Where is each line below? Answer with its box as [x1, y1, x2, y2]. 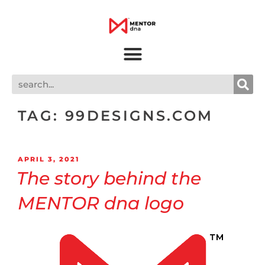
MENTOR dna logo [18, 192, 184, 214]
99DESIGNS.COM [64, 107, 214, 125]
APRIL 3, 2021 [18, 155, 79, 164]
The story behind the [17, 167, 201, 189]
